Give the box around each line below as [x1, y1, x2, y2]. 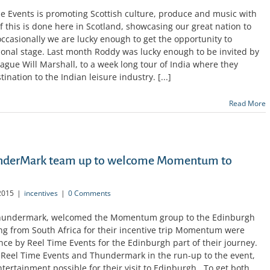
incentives [24, 188, 58, 199]
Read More [229, 98, 266, 108]
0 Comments [68, 188, 111, 199]
